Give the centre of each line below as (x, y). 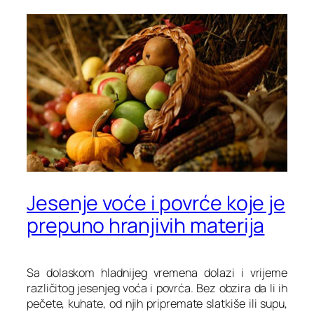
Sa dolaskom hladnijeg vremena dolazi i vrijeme (157, 273)
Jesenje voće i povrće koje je (156, 203)
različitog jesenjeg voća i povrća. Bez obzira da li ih (157, 288)
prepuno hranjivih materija (146, 226)
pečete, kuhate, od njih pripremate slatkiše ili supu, (157, 304)
